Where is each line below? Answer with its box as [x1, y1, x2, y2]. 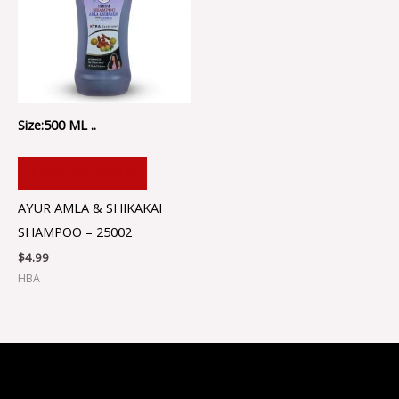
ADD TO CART [28, 164, 135, 183]
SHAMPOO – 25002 [18, 222, 132, 240]
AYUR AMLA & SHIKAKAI [18, 198, 162, 216]
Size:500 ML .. [18, 116, 96, 134]
